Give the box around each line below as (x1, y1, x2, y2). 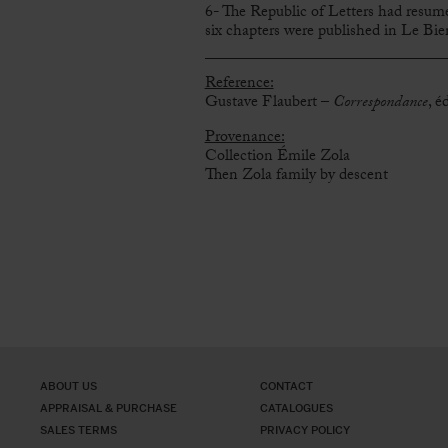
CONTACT (259, 379, 313, 394)
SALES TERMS (40, 422, 118, 437)
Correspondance (332, 90, 428, 118)
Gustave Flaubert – (204, 90, 333, 118)
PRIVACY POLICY (259, 422, 350, 437)
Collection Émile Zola (204, 144, 350, 172)
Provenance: (204, 125, 285, 153)
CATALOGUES (259, 401, 333, 416)
